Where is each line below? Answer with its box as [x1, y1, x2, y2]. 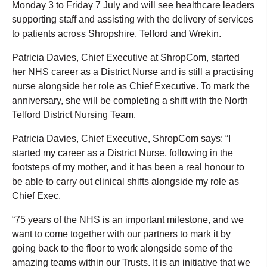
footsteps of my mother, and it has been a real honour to [12, 162, 244, 172]
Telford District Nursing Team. [12, 109, 136, 120]
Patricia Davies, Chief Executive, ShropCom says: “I [12, 133, 231, 144]
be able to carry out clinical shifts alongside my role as [12, 176, 239, 187]
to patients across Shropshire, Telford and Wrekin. [12, 28, 221, 39]
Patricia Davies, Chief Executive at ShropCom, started [12, 52, 240, 63]
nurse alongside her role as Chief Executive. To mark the [12, 80, 250, 91]
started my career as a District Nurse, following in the [12, 147, 233, 158]
